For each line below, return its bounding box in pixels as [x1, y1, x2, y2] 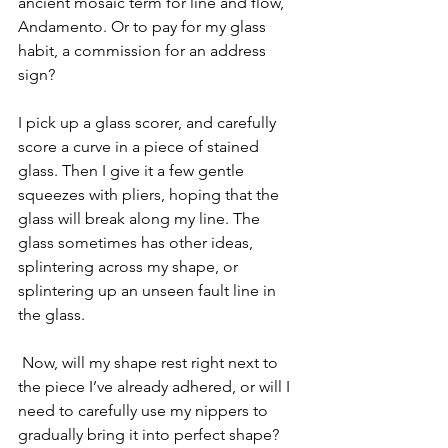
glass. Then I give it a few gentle [18, 161, 248, 180]
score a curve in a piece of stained [18, 137, 263, 156]
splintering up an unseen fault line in [18, 281, 280, 300]
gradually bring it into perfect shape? [18, 425, 283, 444]
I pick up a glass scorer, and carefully [18, 113, 280, 132]
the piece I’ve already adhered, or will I [18, 377, 294, 396]
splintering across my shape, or [18, 257, 242, 276]
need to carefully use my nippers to [18, 401, 272, 420]
